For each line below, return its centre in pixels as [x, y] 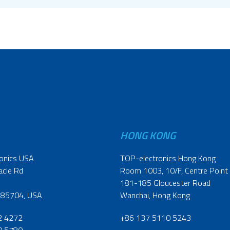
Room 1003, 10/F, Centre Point [174, 171]
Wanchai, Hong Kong [155, 195]
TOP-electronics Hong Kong [168, 158]
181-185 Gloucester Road [165, 183]
